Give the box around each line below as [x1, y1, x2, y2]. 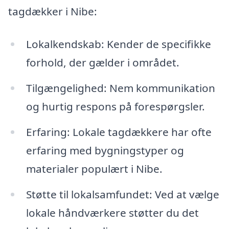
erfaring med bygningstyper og [26, 143, 184, 157]
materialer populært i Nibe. [26, 161, 163, 176]
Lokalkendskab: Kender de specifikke [26, 37, 211, 52]
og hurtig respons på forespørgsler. [26, 99, 205, 113]
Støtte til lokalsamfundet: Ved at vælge [26, 187, 219, 201]
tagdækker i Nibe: [8, 4, 97, 19]
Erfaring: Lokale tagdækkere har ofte [26, 124, 212, 139]
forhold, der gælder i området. [26, 55, 179, 70]
